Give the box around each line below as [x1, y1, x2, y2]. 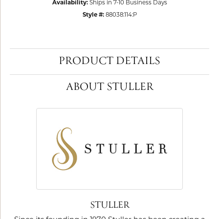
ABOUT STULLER [66, 79, 153, 96]
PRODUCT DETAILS [59, 53, 160, 70]
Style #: [82, 11, 104, 19]
